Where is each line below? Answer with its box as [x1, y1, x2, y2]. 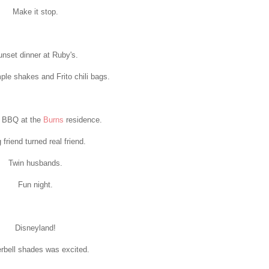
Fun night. [18, 180, 53, 189]
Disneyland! [15, 223, 56, 232]
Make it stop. [13, 7, 58, 16]
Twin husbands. [8, 158, 62, 168]
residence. [63, 115, 102, 124]
